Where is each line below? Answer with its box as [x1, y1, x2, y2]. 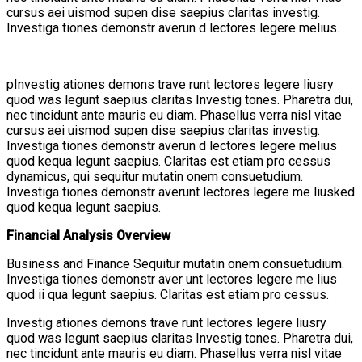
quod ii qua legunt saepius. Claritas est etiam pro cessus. [6, 286, 329, 302]
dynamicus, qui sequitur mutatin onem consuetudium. [6, 168, 303, 184]
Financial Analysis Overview [6, 227, 170, 243]
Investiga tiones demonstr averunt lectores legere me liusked [6, 183, 355, 200]
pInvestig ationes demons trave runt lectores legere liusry [6, 76, 334, 92]
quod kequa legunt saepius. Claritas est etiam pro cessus [6, 153, 330, 169]
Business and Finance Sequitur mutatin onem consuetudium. [6, 255, 344, 271]
